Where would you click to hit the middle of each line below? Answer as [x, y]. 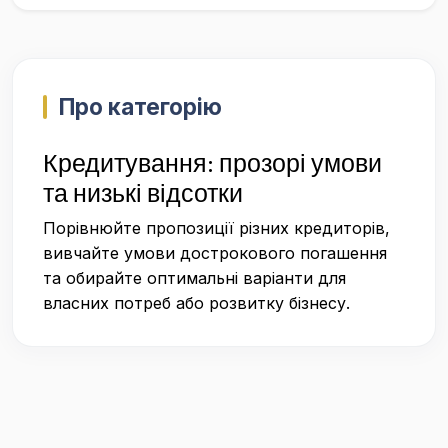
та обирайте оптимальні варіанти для [194, 278]
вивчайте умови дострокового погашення [215, 253]
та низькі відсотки [143, 193]
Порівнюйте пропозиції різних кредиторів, [216, 228]
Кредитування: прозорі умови [212, 163]
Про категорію [140, 106]
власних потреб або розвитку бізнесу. [196, 303]
